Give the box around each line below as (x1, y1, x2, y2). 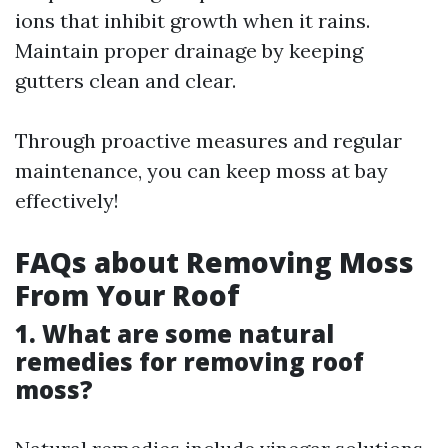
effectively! (15, 188, 119, 213)
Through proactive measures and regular (15, 128, 402, 153)
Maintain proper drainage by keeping (15, 38, 363, 63)
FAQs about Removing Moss (15, 243, 414, 281)
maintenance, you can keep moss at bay (15, 158, 388, 183)
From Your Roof (15, 276, 240, 314)
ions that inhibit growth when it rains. (15, 8, 370, 33)
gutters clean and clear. (15, 68, 236, 93)
